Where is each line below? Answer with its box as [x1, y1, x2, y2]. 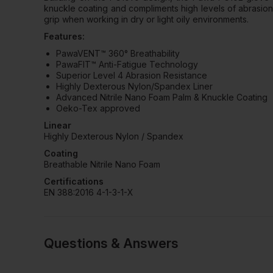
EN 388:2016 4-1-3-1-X [44, 186, 133, 197]
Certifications [44, 175, 104, 186]
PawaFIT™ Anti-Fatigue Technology [56, 58, 198, 69]
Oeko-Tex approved [56, 102, 140, 113]
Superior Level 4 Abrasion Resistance [56, 69, 207, 80]
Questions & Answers [44, 235, 179, 251]
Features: [44, 30, 85, 41]
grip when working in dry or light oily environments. [44, 13, 249, 24]
